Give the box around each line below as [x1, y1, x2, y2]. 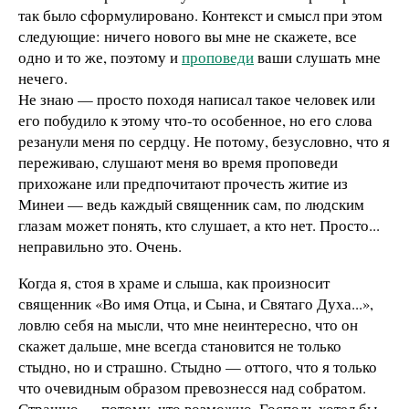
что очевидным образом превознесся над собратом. [18, 376, 366, 398]
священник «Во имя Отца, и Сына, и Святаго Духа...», [18, 292, 373, 314]
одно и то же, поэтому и [18, 47, 182, 68]
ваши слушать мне [254, 47, 381, 68]
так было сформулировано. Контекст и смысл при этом [18, 5, 383, 26]
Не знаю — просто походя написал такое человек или [18, 89, 375, 110]
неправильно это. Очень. [18, 236, 182, 257]
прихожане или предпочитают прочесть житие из [18, 173, 348, 194]
